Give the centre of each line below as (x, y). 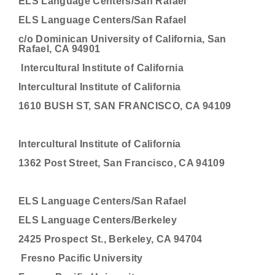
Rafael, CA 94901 (60, 49)
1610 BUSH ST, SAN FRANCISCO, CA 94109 (125, 106)
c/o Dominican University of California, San (122, 39)
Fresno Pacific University (81, 258)
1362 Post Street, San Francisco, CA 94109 (122, 163)
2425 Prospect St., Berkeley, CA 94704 (110, 239)
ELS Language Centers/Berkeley (98, 220)
